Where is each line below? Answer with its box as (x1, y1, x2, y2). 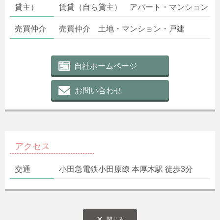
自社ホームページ (74, 61, 137, 70)
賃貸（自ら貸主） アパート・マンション (59, 2, 208, 11)
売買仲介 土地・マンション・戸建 (59, 24, 185, 33)
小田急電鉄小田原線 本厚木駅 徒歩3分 (59, 165, 193, 173)
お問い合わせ (75, 86, 122, 95)
